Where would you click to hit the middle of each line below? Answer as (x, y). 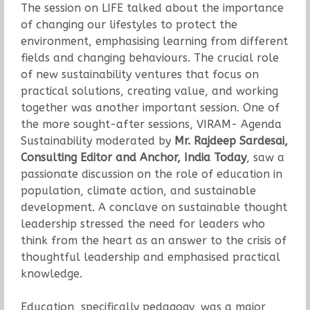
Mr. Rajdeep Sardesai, (231, 140)
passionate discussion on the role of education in (151, 174)
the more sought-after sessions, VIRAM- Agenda (151, 124)
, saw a (265, 157)
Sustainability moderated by (97, 140)
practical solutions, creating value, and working (149, 91)
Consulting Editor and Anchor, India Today (133, 157)
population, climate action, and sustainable (138, 190)
